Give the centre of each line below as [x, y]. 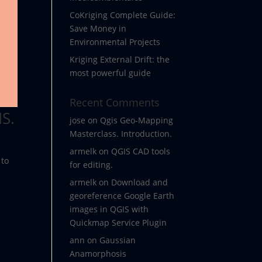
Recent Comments [115, 102]
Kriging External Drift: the [120, 59]
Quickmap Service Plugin [118, 223]
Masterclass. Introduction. [121, 134]
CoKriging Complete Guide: [123, 15]
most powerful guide [111, 73]
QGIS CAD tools [141, 151]
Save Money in [98, 28]
